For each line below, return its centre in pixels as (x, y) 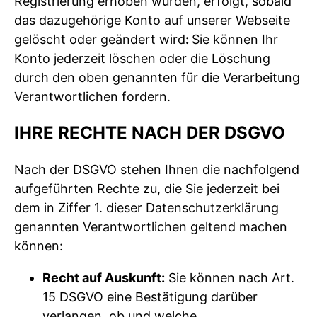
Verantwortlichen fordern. (92, 96)
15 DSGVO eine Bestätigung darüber (150, 296)
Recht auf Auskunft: (104, 277)
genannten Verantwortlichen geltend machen (151, 226)
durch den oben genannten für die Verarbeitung (157, 77)
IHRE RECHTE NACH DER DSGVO (150, 132)
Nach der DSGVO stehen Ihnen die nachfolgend (157, 169)
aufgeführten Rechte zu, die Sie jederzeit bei (147, 188)
